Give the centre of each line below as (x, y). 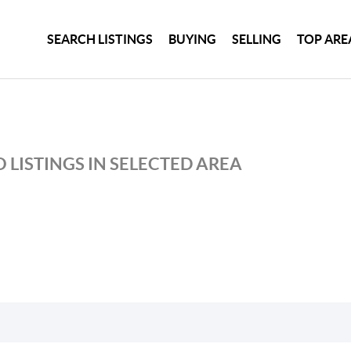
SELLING (257, 39)
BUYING (193, 39)
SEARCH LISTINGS (100, 39)
